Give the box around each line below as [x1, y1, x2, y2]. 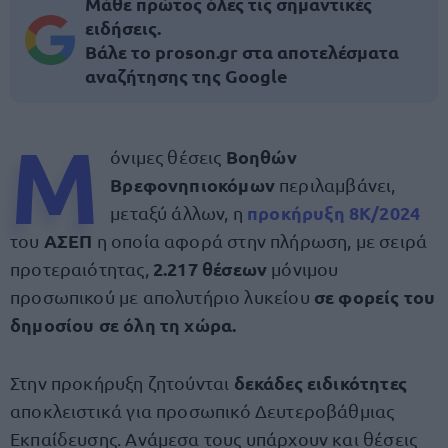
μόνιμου [267, 258, 339, 279]
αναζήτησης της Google [85, 64, 288, 87]
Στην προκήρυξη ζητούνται [10, 372, 234, 393]
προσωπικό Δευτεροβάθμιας [156, 400, 395, 421]
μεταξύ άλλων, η [110, 202, 248, 223]
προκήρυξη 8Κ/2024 [247, 201, 421, 224]
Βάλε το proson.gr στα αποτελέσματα [85, 40, 399, 63]
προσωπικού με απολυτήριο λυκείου [10, 286, 314, 307]
